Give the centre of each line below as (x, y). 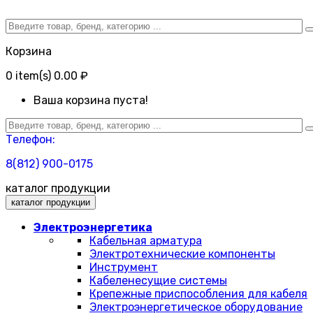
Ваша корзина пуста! (91, 100)
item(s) (32, 76)
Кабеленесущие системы (158, 281)
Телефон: (30, 139)
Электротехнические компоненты (182, 254)
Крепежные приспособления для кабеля (198, 294)
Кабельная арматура (146, 241)
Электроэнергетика (93, 227)
